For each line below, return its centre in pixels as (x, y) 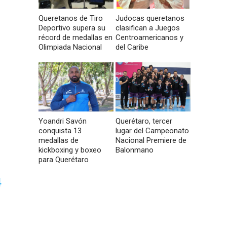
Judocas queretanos (150, 18)
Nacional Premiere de (151, 141)
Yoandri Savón (63, 121)
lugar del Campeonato (153, 131)
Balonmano (135, 150)
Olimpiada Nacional (70, 47)
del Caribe (132, 47)
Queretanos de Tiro (71, 18)
